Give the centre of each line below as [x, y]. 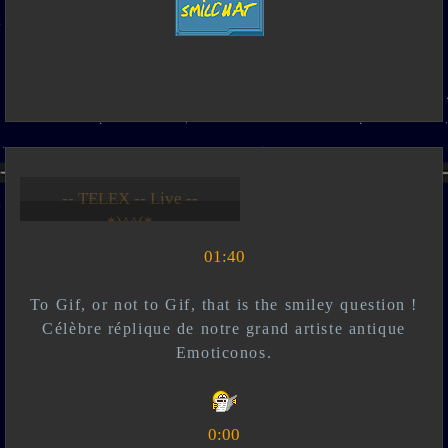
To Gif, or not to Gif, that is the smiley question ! [224, 305]
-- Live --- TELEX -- [130, 199]
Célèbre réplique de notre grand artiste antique [224, 329]
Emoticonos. [224, 353]
